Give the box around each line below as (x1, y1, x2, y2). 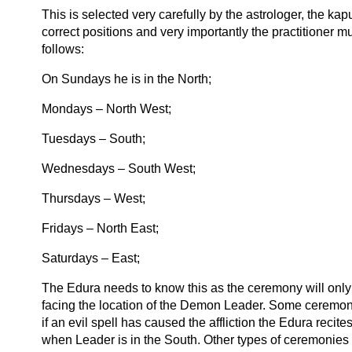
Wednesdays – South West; (42, 162, 196, 175)
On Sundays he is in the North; (42, 72, 211, 86)
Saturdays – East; (42, 251, 140, 265)
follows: (42, 42, 84, 56)
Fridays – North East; (42, 222, 159, 235)
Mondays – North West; (42, 102, 171, 115)
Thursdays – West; (42, 192, 145, 205)
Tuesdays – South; (42, 132, 145, 145)
